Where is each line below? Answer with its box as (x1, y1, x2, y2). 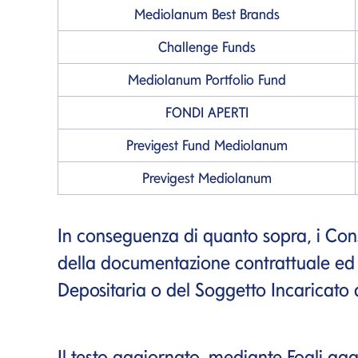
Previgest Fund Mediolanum (125, 136, 288, 153)
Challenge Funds (157, 38, 256, 55)
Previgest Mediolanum (141, 169, 272, 186)
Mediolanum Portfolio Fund (127, 70, 286, 88)
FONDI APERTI (165, 103, 249, 121)
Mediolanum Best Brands (133, 5, 280, 22)
